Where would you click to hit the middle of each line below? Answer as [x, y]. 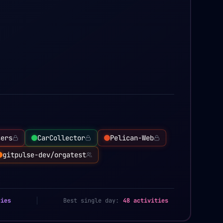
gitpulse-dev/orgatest [44, 155]
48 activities [146, 201]
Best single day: [91, 201]
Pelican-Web [132, 138]
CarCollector [61, 138]
